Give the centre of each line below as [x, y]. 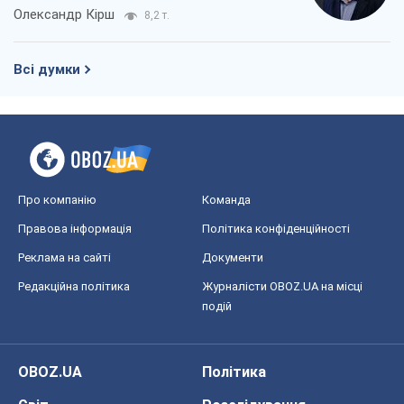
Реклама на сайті [64, 258]
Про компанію [57, 200]
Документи [233, 258]
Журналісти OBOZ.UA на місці [282, 287]
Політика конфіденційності [276, 229]
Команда [226, 200]
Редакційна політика [74, 287]
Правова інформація [75, 229]
